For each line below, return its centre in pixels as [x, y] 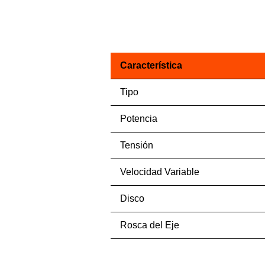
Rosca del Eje [149, 225]
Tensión [136, 145]
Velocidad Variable [159, 172]
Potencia [138, 119]
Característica [151, 65]
